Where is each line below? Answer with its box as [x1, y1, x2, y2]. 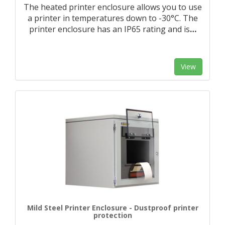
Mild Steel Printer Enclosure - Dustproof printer [27, 203, 198, 212]
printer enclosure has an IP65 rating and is [29, 24, 190, 35]
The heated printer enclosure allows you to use [23, 2, 202, 13]
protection [93, 210, 132, 220]
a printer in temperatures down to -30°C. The [27, 13, 198, 24]
